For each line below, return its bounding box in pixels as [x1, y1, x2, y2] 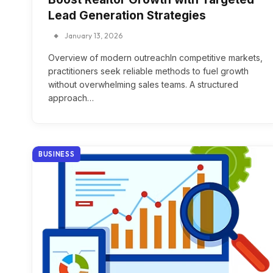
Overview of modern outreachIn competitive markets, [48, 52, 263, 63]
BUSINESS [38, 150, 75, 158]
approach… [48, 93, 94, 103]
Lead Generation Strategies [48, 9, 206, 23]
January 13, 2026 [65, 31, 122, 40]
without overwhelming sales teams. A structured [48, 79, 238, 90]
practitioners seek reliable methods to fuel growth [48, 66, 249, 76]
